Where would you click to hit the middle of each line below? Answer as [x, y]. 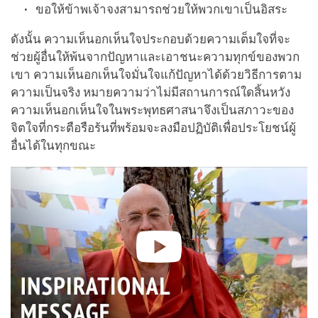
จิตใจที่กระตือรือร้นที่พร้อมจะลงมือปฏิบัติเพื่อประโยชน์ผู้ [153, 128]
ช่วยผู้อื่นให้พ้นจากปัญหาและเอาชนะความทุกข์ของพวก [155, 57]
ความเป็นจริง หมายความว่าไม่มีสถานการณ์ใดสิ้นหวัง [150, 93]
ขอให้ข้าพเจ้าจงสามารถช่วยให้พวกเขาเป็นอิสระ [163, 10]
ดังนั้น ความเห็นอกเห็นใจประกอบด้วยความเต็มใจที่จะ [150, 40]
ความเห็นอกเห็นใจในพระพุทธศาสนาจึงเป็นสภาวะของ [152, 111]
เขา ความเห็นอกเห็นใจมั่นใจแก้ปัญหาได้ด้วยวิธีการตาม [156, 75]
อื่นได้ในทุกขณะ [53, 146]
